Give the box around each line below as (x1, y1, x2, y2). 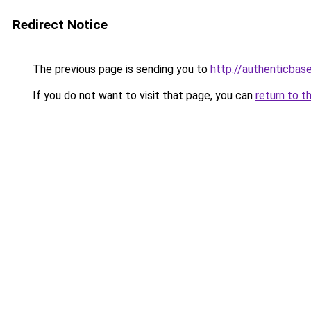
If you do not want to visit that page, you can (30, 89, 255, 102)
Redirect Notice (12, 17, 108, 33)
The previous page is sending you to (30, 62, 210, 76)
